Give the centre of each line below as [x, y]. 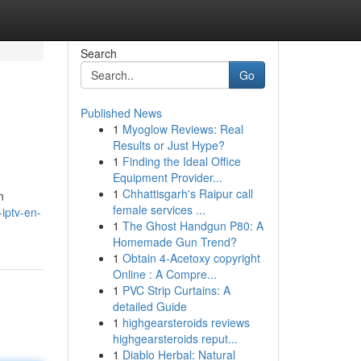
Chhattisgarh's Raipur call [187, 193]
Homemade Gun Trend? [174, 242]
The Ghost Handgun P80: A [193, 226]
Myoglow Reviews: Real [183, 129]
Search [98, 53]
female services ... [159, 210]
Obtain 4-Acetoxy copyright [191, 258]
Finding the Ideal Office [181, 161]
